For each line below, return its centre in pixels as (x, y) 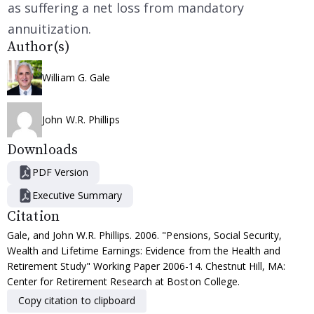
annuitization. (49, 28)
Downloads (42, 150)
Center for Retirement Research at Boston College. (123, 281)
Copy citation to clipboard (77, 300)
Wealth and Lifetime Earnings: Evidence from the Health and (144, 250)
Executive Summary (77, 195)
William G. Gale (76, 78)
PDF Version (61, 172)
